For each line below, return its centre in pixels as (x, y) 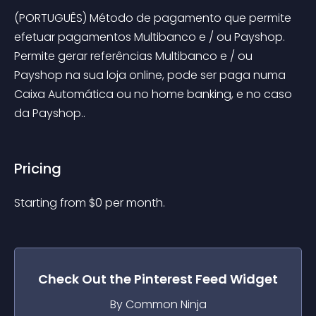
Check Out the (86, 279)
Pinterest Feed (181, 279)
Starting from (51, 203)
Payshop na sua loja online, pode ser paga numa (151, 75)
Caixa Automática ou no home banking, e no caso (154, 94)
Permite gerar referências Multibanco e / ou (135, 56)
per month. (135, 203)
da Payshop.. (50, 113)
